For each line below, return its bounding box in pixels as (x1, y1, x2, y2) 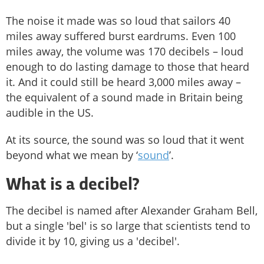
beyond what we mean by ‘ (6, 148, 138, 163)
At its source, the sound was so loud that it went (6, 133, 244, 147)
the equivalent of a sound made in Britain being (6, 90, 243, 105)
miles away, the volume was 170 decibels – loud (6, 44, 243, 59)
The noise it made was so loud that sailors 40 (6, 14, 230, 28)
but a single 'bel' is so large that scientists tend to (6, 219, 250, 233)
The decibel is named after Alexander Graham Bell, (6, 203, 258, 218)
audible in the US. (6, 105, 94, 120)
